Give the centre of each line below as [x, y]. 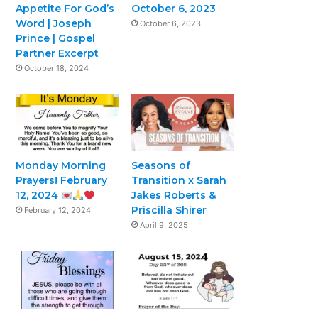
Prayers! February [62, 181]
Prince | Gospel [56, 38]
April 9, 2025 [164, 225]
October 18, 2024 [57, 68]
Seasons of [161, 166]
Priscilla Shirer [169, 210]
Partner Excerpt [57, 53]
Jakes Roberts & [174, 196]
